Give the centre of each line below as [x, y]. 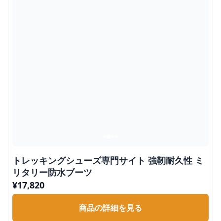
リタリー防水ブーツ [52, 172]
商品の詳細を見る [110, 208]
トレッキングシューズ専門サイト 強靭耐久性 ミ [108, 160]
